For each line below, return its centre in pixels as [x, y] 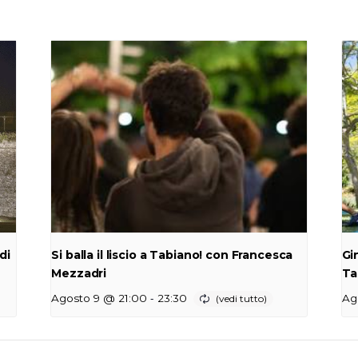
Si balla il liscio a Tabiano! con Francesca [172, 255]
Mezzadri [79, 273]
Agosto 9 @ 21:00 [99, 298]
